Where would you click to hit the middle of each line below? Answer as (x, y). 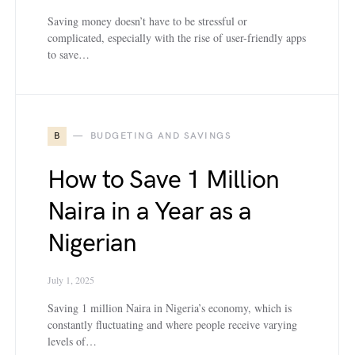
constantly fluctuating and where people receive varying (172, 324)
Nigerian (92, 244)
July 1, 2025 (71, 280)
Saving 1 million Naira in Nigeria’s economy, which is (170, 308)
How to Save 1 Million (164, 180)
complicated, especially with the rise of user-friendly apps (177, 38)
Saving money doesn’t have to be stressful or (147, 21)
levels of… (72, 341)
